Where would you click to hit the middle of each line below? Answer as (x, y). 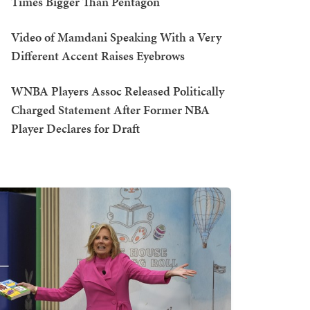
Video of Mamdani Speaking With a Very (116, 37)
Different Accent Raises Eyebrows (98, 56)
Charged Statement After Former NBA (110, 110)
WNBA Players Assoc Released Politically (118, 91)
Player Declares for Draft (75, 128)
